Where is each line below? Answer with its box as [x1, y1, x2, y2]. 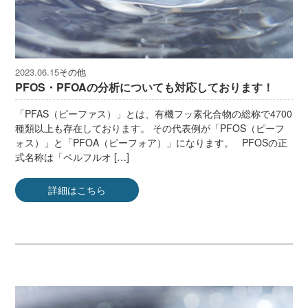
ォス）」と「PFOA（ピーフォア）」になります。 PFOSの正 [15, 135, 288, 149]
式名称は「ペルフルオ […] [15, 149, 130, 164]
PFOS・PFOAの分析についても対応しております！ [15, 78, 274, 95]
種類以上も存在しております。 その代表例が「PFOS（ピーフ [15, 120, 285, 135]
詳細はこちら [48, 182, 107, 197]
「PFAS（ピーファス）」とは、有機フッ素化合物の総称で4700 [15, 106, 293, 120]
